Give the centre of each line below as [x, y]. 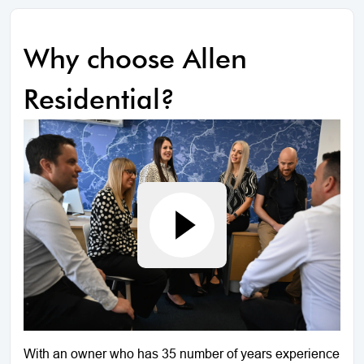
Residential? [99, 99]
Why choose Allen [135, 58]
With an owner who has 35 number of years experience [182, 354]
